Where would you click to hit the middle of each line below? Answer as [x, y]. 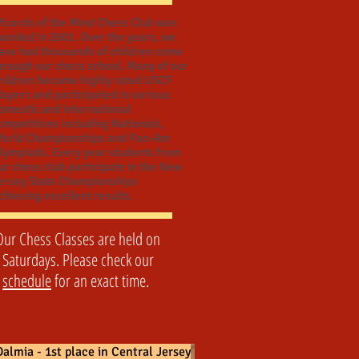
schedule [27, 280]
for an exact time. [102, 280]
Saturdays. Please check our [78, 260]
